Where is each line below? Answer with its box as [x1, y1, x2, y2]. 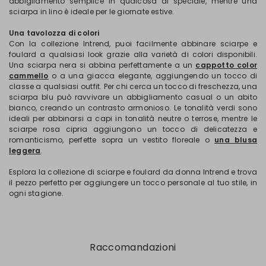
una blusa [214, 134, 257, 145]
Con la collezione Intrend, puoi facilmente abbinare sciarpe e [9, 38, 257, 49]
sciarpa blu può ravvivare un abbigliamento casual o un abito [9, 91, 257, 102]
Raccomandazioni [90, 240, 176, 254]
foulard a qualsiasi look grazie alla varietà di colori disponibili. [9, 49, 257, 59]
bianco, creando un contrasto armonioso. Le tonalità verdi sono [9, 102, 257, 113]
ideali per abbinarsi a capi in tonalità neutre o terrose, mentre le [9, 113, 257, 123]
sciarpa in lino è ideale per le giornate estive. [9, 6, 175, 17]
